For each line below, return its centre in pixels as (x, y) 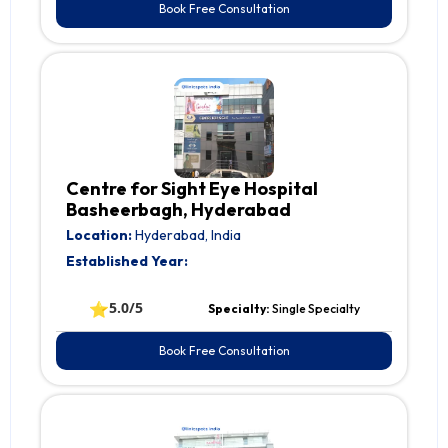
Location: (99, 235)
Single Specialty (315, 309)
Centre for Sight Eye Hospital (192, 189)
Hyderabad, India (186, 235)
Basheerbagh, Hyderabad (178, 210)
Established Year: (127, 261)
